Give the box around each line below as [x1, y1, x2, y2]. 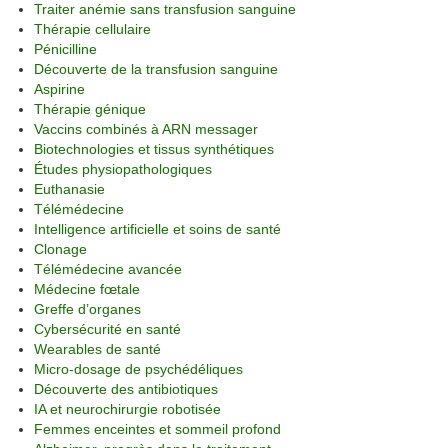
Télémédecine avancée [34, 260, 182, 277]
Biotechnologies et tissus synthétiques [34, 140, 274, 157]
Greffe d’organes [34, 300, 141, 317]
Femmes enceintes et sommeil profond [34, 420, 281, 437]
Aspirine [34, 80, 85, 97]
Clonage [34, 240, 87, 257]
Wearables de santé [34, 340, 161, 357]
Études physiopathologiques [34, 160, 212, 177]
